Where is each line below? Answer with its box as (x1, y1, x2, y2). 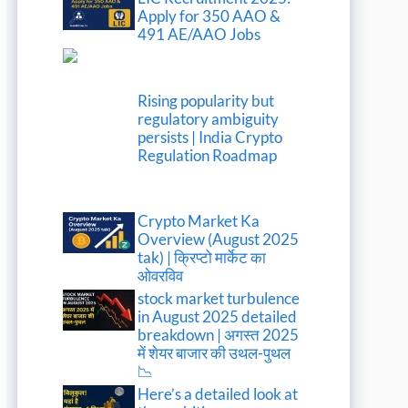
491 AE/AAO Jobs (138, 25, 261, 45)
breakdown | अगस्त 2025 (138, 325, 300, 345)
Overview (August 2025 (138, 229, 300, 250)
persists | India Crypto (138, 127, 283, 147)
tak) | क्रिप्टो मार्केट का (138, 248, 267, 268)
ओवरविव (138, 266, 184, 286)
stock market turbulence (138, 289, 301, 309)
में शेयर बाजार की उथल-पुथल (138, 343, 291, 363)
